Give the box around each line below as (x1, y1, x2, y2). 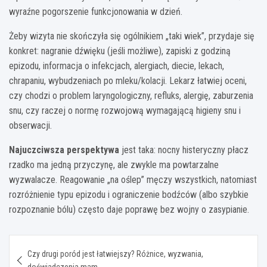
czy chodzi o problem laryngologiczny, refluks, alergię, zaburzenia (9, 89, 253, 101)
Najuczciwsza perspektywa (9, 144, 119, 156)
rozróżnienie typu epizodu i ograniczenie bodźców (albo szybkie (9, 188, 249, 200)
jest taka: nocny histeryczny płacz (119, 144, 249, 156)
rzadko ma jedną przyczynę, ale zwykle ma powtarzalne (9, 159, 219, 170)
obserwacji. (9, 119, 52, 131)
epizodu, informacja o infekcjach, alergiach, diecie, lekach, (9, 60, 224, 72)
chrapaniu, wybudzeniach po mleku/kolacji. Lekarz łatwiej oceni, (9, 74, 247, 86)
